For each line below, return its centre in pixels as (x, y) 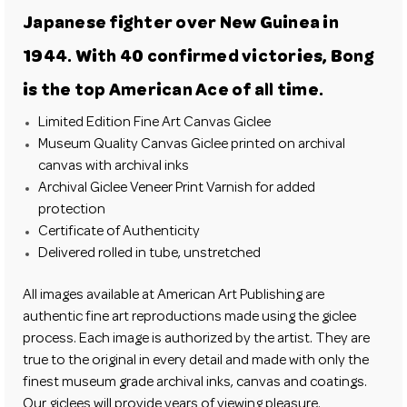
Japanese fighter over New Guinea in (181, 25)
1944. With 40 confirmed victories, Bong (199, 58)
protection (72, 210)
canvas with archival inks (114, 167)
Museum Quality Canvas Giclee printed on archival (192, 145)
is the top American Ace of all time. (173, 92)
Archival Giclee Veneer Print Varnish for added (177, 189)
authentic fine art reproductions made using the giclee (189, 318)
